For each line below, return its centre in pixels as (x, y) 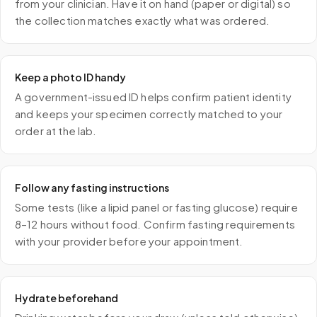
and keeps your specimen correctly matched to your (149, 114)
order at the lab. (56, 131)
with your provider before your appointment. (129, 241)
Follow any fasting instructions (92, 188)
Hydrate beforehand (67, 298)
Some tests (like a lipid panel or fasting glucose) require (156, 207)
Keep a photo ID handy (70, 77)
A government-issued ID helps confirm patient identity (153, 97)
